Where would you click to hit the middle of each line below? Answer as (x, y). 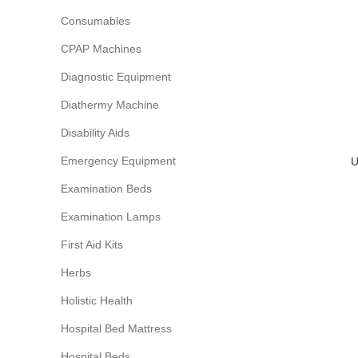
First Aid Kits (92, 245)
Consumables (95, 21)
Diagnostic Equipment (116, 77)
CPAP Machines (101, 49)
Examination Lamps (111, 217)
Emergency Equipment (118, 161)
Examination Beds (106, 189)
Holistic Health (97, 300)
